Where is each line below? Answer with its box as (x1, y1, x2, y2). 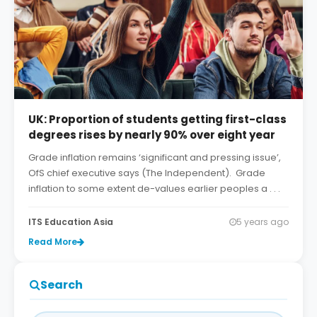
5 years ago (236, 215, 289, 228)
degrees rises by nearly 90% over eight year (28, 127, 275, 142)
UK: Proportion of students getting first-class (28, 111, 287, 127)
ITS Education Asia (28, 215, 113, 228)
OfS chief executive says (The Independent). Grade (28, 166, 265, 180)
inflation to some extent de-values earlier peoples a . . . (28, 181, 280, 195)
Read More (28, 235, 77, 248)
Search (40, 276, 83, 293)
